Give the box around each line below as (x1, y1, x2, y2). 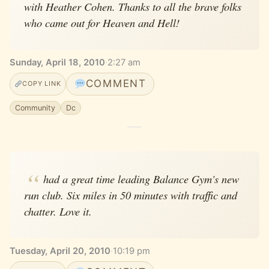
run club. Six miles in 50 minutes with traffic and (24, 187, 237, 202)
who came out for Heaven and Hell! (24, 15, 180, 31)
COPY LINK (22, 79, 61, 88)
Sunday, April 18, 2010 (10, 56, 105, 68)
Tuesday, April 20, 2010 (10, 245, 110, 256)
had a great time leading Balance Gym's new (43, 171, 239, 186)
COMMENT (85, 77, 147, 90)
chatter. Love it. (24, 203, 92, 219)
